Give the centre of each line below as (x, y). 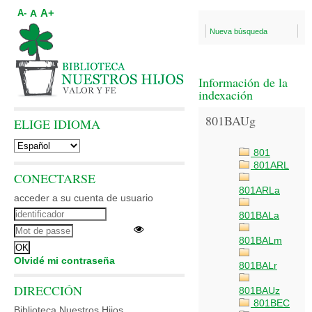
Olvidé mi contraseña (64, 260)
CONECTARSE (55, 178)
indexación (226, 95)
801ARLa (259, 190)
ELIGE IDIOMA (57, 124)
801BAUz (259, 290)
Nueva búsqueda (239, 31)
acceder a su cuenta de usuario (84, 198)
